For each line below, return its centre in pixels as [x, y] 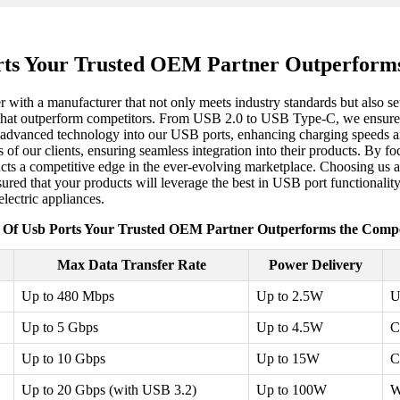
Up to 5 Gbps [60, 328]
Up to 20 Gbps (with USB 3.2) [109, 390]
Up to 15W [288, 359]
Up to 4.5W [290, 328]
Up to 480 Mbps [68, 296]
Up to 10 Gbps [63, 359]
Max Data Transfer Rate [131, 265]
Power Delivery [316, 265]
